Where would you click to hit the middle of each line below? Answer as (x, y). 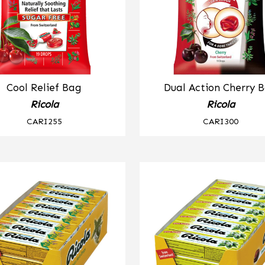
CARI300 (221, 121)
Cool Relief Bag (44, 88)
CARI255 (44, 121)
